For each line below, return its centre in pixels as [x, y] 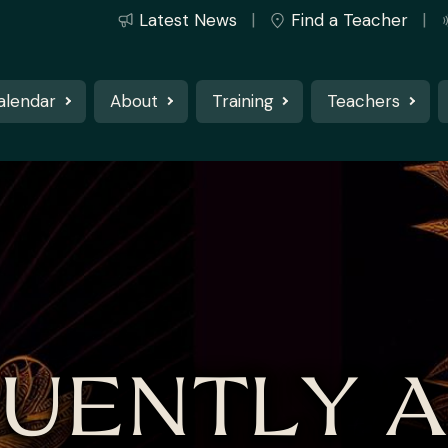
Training [242, 100]
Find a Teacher [349, 20]
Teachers [364, 100]
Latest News [187, 20]
